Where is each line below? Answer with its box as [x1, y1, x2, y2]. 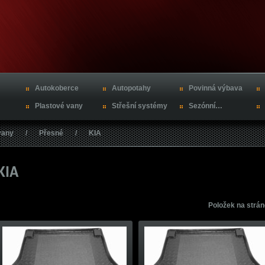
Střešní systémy [112, 102, 167, 110]
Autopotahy [112, 84, 151, 92]
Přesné [39, 129, 63, 137]
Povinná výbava [189, 84, 243, 92]
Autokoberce [35, 84, 79, 92]
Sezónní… [189, 102, 222, 110]
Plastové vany [35, 102, 83, 110]
